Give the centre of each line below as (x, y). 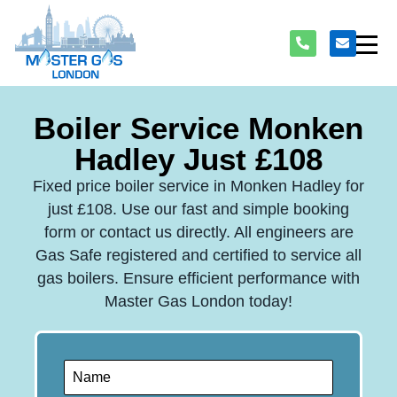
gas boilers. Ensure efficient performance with (198, 279)
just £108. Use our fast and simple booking (198, 210)
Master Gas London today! (198, 302)
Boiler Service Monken (198, 128)
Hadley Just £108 (198, 160)
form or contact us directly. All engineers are (198, 233)
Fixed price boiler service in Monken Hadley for (198, 187)
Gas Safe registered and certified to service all (198, 256)
